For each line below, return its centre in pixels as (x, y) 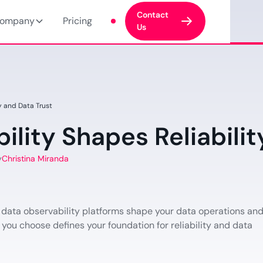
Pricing (77, 21)
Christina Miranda (36, 158)
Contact (152, 15)
